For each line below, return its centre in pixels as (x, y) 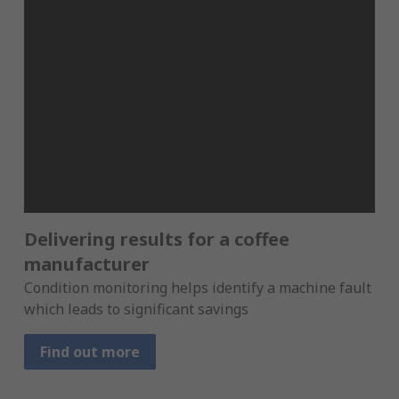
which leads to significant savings (136, 309)
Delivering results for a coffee (156, 240)
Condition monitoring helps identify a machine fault (197, 288)
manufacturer (86, 265)
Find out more (90, 352)
